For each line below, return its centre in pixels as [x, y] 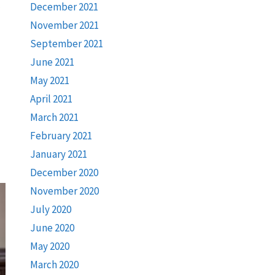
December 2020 [64, 172]
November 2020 [64, 191]
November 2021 [64, 25]
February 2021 [61, 136]
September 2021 [66, 44]
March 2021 [54, 117]
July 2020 [50, 209]
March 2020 [54, 265]
